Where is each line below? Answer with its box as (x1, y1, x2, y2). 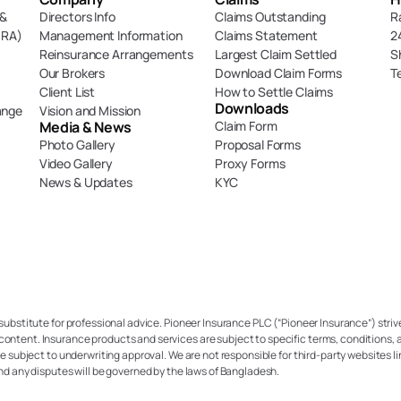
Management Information (38, 27, 183, 44)
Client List (38, 83, 96, 100)
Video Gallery (38, 155, 113, 172)
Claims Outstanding (215, 8, 326, 25)
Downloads (215, 98, 290, 118)
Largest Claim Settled (215, 46, 337, 63)
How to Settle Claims (215, 83, 334, 100)
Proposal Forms (215, 136, 302, 153)
